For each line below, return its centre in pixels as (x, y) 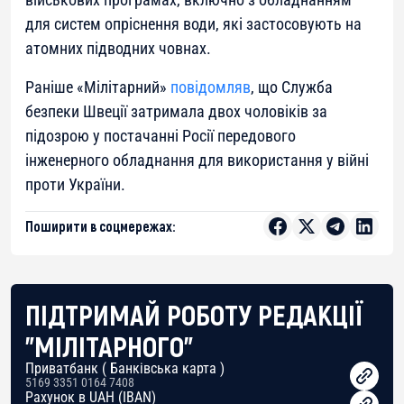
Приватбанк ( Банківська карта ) (125, 368)
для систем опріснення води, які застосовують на (193, 23)
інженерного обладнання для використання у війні (197, 160)
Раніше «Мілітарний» (98, 87)
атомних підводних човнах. (118, 48)
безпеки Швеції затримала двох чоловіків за (176, 111)
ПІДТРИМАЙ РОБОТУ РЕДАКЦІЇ (194, 313)
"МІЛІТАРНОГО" (109, 345)
